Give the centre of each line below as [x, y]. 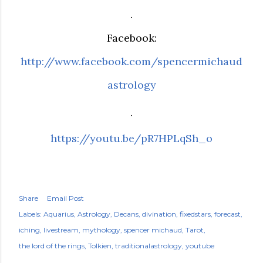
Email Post [65, 198]
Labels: [30, 214]
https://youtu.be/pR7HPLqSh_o [131, 138]
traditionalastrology [149, 246]
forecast [227, 214]
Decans [126, 214]
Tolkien [100, 246]
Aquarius [59, 214]
